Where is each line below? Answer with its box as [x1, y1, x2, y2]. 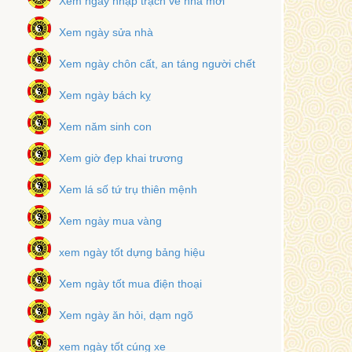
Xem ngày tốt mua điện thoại [58, 277, 202, 290]
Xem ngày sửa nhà [58, 25, 153, 38]
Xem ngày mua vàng [58, 214, 162, 227]
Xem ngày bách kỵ [58, 88, 151, 101]
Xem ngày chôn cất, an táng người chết [58, 57, 255, 70]
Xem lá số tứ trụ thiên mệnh [58, 182, 197, 196]
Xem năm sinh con [58, 119, 152, 133]
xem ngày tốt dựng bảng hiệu [58, 245, 205, 258]
